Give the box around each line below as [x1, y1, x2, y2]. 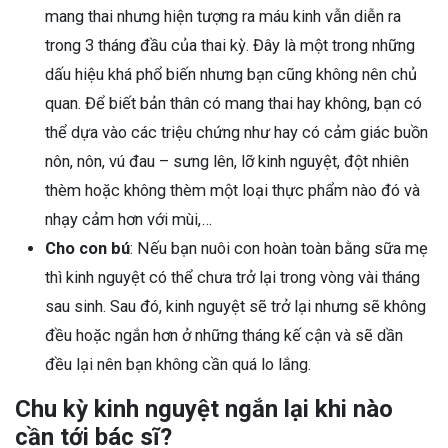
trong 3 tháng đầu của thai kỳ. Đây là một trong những [45, 36, 415, 56]
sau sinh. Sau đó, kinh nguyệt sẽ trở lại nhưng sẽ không [45, 297, 426, 317]
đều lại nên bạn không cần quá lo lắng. [45, 355, 315, 375]
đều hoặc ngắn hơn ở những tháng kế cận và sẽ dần [45, 326, 403, 346]
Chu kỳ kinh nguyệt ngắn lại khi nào [15, 395, 393, 424]
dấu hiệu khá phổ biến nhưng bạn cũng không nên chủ [45, 65, 417, 85]
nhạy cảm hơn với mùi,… [45, 210, 216, 230]
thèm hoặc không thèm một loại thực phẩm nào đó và [45, 181, 420, 201]
